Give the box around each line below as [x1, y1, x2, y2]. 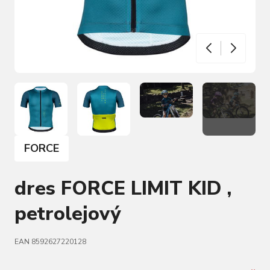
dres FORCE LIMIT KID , [14, 175, 231, 201]
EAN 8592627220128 [14, 237, 86, 246]
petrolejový [14, 201, 121, 227]
